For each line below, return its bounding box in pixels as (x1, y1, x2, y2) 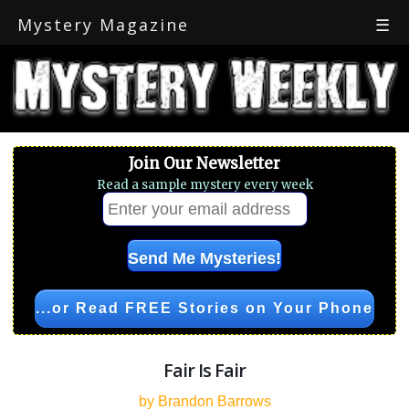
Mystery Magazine (17, 14, 189, 36)
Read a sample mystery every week (96, 177, 313, 193)
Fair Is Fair (163, 358, 246, 383)
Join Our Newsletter (129, 153, 280, 173)
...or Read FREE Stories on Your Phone (36, 300, 373, 316)
